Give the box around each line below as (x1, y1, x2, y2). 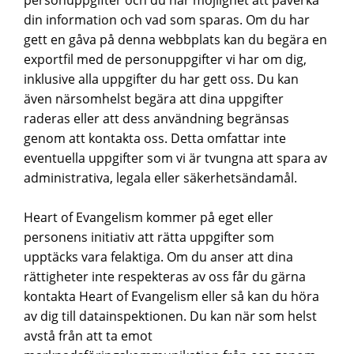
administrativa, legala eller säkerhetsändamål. (24, 169, 298, 186)
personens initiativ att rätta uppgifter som (24, 228, 275, 246)
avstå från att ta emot (24, 327, 153, 345)
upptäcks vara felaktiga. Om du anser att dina (24, 248, 294, 265)
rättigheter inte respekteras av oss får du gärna (24, 268, 307, 285)
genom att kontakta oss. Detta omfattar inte (24, 130, 287, 147)
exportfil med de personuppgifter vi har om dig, (24, 51, 307, 68)
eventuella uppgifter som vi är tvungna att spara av (24, 149, 328, 167)
